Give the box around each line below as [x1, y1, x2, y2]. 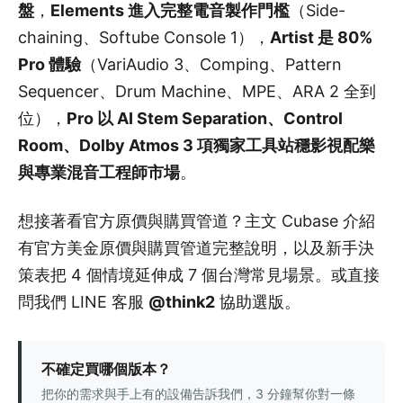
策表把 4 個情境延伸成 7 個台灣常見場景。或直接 [18, 264, 380, 284]
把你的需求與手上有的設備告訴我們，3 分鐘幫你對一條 [41, 385, 355, 401]
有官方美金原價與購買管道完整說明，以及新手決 [18, 237, 374, 257]
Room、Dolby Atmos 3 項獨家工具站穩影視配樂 [18, 135, 375, 155]
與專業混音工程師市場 [18, 162, 180, 182]
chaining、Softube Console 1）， [18, 27, 270, 47]
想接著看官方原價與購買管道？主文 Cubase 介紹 [18, 210, 375, 230]
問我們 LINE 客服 [18, 291, 148, 311]
